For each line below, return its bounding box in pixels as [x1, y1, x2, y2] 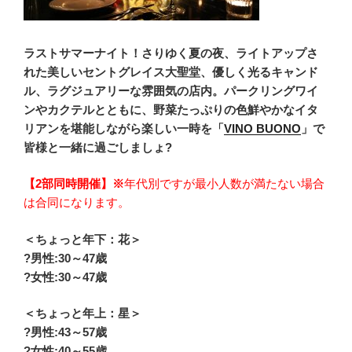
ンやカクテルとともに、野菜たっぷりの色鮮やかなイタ [24, 102, 318, 116]
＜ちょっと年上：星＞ [24, 306, 141, 320]
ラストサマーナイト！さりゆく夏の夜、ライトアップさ [24, 46, 318, 60]
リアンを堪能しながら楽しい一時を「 [24, 121, 224, 135]
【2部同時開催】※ [24, 177, 124, 190]
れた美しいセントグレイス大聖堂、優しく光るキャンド [24, 64, 318, 79]
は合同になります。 [24, 196, 130, 209]
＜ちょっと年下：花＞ [24, 232, 141, 246]
